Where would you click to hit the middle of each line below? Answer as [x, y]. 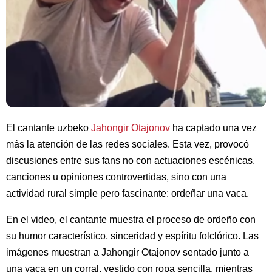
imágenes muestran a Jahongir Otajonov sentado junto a [127, 252]
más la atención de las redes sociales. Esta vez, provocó [127, 144]
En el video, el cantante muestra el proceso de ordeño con [131, 219]
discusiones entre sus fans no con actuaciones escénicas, [131, 160]
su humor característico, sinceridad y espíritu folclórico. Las [132, 236]
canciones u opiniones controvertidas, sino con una [116, 177]
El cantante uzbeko [49, 127]
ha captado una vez [213, 127]
